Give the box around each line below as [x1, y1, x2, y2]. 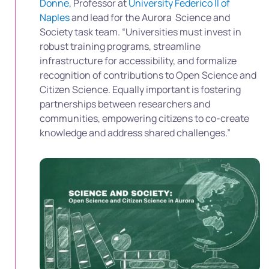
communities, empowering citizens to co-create [40, 112, 249, 125]
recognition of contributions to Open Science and [40, 68, 256, 82]
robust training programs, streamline [40, 40, 201, 53]
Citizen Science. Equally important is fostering [40, 83, 241, 96]
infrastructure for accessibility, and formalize [40, 54, 237, 67]
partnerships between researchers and [40, 97, 210, 110]
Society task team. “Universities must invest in [40, 25, 241, 38]
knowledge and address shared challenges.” [40, 126, 231, 139]
